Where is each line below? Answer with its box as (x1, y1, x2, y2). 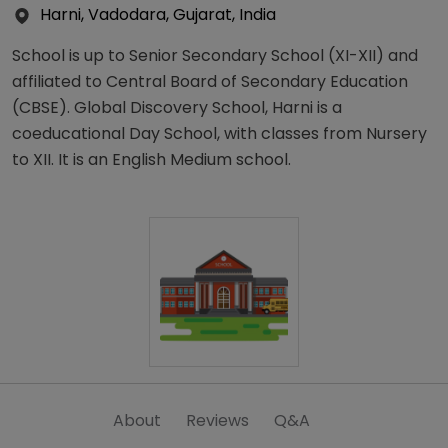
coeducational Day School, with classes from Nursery (12, 122, 427, 146)
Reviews (186, 409, 249, 433)
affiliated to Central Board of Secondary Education (12, 70, 408, 94)
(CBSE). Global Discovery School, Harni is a (12, 96, 342, 120)
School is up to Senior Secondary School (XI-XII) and (12, 44, 418, 68)
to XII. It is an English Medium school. (12, 148, 291, 172)
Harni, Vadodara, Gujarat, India (40, 3, 276, 27)
